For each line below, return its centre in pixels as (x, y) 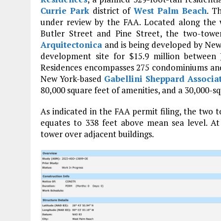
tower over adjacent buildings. (97, 134)
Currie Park (65, 10)
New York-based (72, 78)
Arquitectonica (71, 44)
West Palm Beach (170, 10)
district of (111, 10)
